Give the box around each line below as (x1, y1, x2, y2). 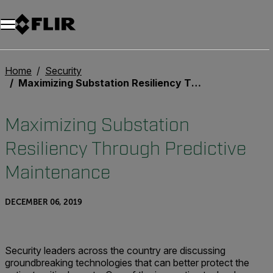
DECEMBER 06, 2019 (5, 197, 82, 207)
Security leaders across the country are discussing (5, 244, 225, 257)
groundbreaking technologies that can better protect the (5, 257, 249, 269)
